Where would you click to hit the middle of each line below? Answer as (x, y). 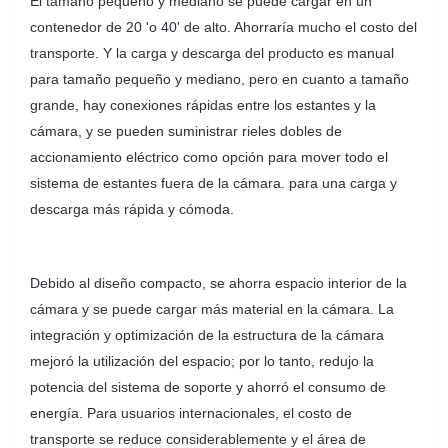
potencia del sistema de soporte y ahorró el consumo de (208, 387)
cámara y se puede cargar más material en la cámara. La (212, 309)
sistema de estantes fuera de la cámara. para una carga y (213, 182)
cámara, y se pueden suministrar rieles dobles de (186, 130)
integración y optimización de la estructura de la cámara (207, 335)
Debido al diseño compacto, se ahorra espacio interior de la (218, 283)
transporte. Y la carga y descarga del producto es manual (212, 52)
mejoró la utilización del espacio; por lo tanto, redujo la (202, 361)
